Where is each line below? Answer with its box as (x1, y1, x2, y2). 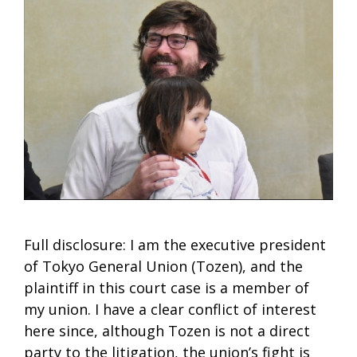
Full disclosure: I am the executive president (24, 235, 326, 255)
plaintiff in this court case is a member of (24, 278, 309, 298)
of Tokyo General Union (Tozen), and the (24, 257, 303, 277)
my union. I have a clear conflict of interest (24, 300, 316, 320)
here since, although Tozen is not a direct (24, 321, 310, 341)
